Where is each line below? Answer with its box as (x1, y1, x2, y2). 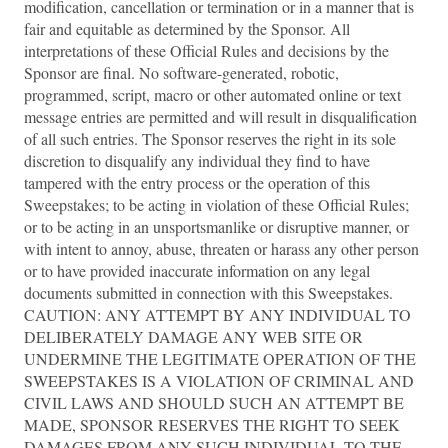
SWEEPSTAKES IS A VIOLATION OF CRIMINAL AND (24, 370, 414, 391)
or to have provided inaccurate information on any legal (24, 260, 370, 281)
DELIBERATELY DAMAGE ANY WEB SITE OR (24, 326, 363, 347)
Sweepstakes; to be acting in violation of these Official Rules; (24, 194, 409, 215)
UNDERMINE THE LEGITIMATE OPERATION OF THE (24, 348, 416, 369)
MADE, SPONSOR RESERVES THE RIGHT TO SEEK (24, 414, 400, 435)
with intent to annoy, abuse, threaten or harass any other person (24, 238, 419, 259)
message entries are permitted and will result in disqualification (24, 106, 417, 127)
